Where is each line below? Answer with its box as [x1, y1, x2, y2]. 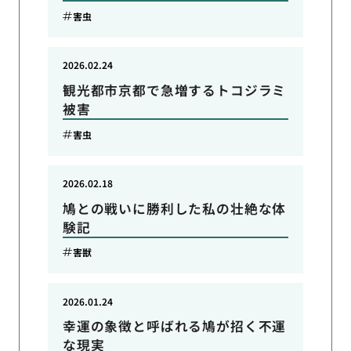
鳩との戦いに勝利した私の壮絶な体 [62, 198, 287, 218]
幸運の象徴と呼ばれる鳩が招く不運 [62, 317, 287, 336]
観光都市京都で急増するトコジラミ [62, 81, 287, 100]
